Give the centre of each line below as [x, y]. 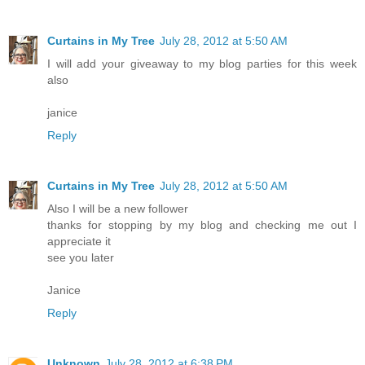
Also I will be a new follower [118, 208]
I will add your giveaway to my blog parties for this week [202, 63]
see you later [81, 257]
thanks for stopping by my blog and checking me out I [202, 224]
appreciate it [79, 241]
